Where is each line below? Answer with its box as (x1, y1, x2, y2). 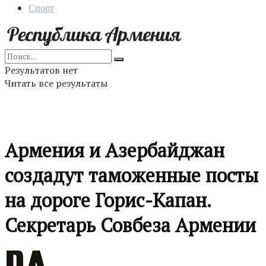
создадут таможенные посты (5, 163, 258, 188)
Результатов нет (5, 64, 78, 77)
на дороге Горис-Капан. (5, 188, 211, 213)
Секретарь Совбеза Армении (5, 213, 256, 238)
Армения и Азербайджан (5, 138, 224, 163)
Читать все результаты (5, 77, 107, 90)
